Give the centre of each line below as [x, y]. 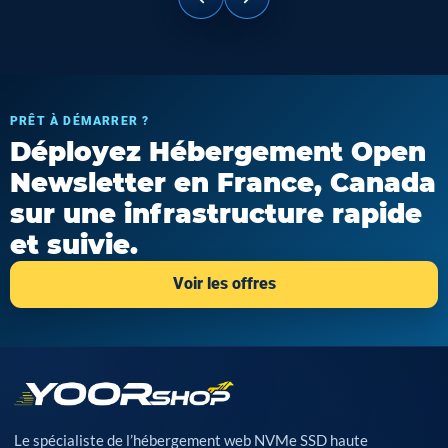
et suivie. [74, 244]
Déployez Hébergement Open [218, 151]
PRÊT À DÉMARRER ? [80, 120]
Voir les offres [224, 284]
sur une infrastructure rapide [216, 213]
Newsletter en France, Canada [223, 182]
